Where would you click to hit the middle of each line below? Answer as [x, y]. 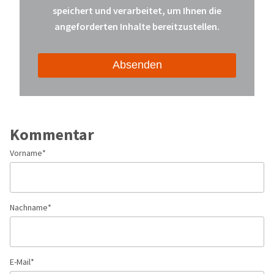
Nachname [29, 207]
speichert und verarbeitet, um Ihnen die [137, 10]
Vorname [26, 153]
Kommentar [52, 134]
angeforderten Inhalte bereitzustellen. [137, 26]
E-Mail [20, 262]
